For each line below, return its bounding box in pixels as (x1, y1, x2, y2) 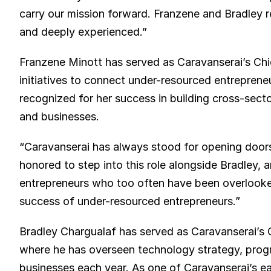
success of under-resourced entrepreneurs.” (19, 195, 240, 207)
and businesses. (19, 110, 99, 123)
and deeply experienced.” (19, 25, 147, 38)
